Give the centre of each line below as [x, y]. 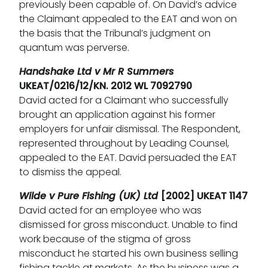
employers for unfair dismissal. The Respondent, [130, 129]
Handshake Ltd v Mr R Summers [97, 72]
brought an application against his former [117, 115]
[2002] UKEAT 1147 [204, 196]
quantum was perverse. [74, 48]
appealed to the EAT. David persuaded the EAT [128, 158]
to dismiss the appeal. [70, 172]
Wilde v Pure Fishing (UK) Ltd [90, 196]
